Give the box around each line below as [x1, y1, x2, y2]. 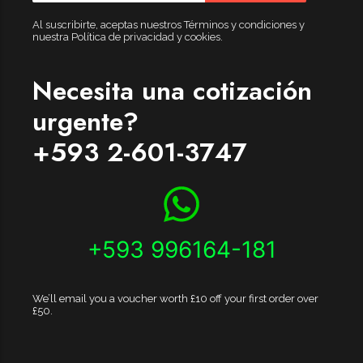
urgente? [32, 103, 139, 140]
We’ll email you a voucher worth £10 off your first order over [32, 293, 318, 305]
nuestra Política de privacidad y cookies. [32, 31, 223, 43]
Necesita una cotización [32, 72, 312, 109]
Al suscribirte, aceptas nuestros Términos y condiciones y [32, 19, 305, 31]
